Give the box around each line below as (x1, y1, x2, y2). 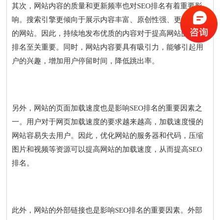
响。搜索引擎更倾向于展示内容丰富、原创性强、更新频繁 (12, 15, 204, 24)
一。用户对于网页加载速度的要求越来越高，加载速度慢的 (12, 117, 204, 126)
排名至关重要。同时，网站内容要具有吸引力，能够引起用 (12, 43, 204, 51)
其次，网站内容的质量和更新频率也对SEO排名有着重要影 (12, 1, 203, 10)
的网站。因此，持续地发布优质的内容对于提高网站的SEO (12, 29, 203, 37)
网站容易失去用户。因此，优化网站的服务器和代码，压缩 (12, 131, 204, 139)
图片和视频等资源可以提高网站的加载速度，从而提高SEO (12, 145, 203, 153)
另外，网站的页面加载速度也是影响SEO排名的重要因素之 (12, 104, 203, 112)
